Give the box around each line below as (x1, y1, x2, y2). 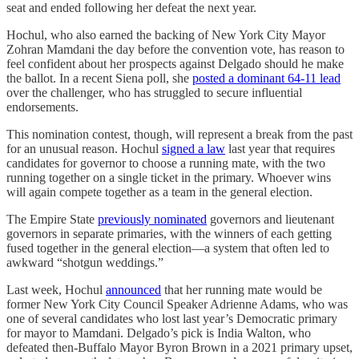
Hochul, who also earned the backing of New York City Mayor (6, 27, 325, 42)
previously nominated (98, 212, 207, 226)
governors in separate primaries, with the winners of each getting (6, 226, 332, 240)
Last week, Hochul (6, 282, 106, 296)
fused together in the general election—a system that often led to (6, 240, 329, 255)
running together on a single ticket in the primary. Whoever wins (6, 170, 331, 184)
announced (106, 282, 161, 296)
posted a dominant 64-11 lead (192, 71, 341, 85)
